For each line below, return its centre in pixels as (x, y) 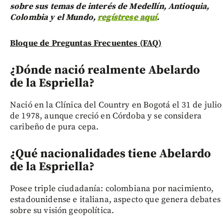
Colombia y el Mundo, (54, 17)
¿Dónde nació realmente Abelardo (105, 70)
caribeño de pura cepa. (55, 127)
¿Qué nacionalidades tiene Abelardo (111, 154)
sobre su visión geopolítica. (62, 210)
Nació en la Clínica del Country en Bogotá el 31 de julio (116, 105)
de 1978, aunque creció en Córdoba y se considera (106, 116)
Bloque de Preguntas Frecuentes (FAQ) (86, 43)
